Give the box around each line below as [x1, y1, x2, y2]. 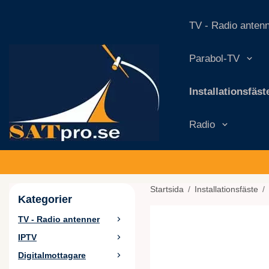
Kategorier [18, 193, 72, 205]
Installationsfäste [195, 184, 258, 194]
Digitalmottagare [18, 250, 86, 260]
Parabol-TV [189, 52, 240, 64]
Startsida [150, 184, 184, 194]
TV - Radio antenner [18, 214, 100, 224]
